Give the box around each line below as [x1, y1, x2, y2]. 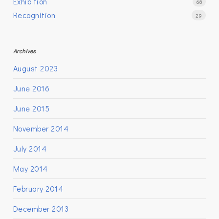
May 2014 [13, 163, 48, 174]
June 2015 [13, 103, 50, 113]
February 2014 [13, 183, 64, 194]
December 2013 [13, 203, 69, 214]
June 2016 [13, 83, 50, 93]
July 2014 [13, 143, 47, 153]
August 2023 [13, 63, 58, 73]
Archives [13, 47, 36, 55]
